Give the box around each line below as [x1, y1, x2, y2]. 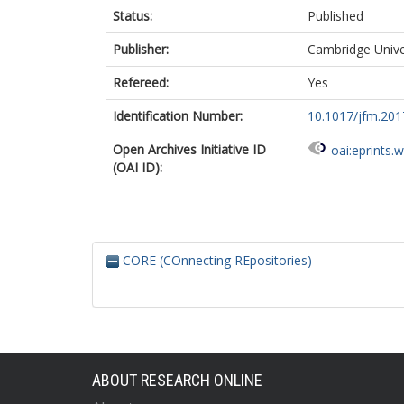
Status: [113, 7, 152, 24]
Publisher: [113, 41, 169, 58]
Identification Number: [113, 107, 243, 124]
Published [308, 7, 363, 24]
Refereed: [113, 74, 169, 91]
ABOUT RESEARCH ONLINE [92, 371, 262, 390]
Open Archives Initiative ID [113, 141, 266, 158]
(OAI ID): [113, 159, 162, 176]
